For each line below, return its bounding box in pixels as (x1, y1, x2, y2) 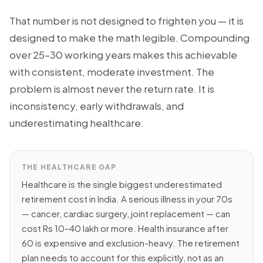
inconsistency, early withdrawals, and (9, 99, 184, 112)
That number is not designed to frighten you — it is (9, 14, 244, 27)
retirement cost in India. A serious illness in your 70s (22, 193, 232, 204)
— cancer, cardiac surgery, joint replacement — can (22, 208, 230, 219)
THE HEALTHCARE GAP (22, 163, 117, 171)
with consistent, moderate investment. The (9, 65, 214, 78)
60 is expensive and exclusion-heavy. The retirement (22, 237, 240, 248)
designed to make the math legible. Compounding (9, 31, 249, 44)
